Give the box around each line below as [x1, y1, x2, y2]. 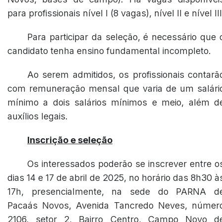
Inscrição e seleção [27, 135, 112, 145]
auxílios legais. [7, 111, 68, 121]
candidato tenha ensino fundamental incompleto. [7, 46, 211, 56]
